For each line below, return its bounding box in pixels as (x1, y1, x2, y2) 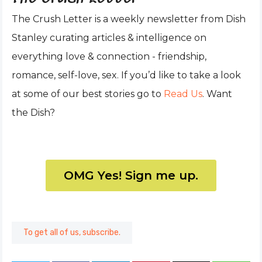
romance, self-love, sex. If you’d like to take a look (12, 70, 241, 81)
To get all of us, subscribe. (23, 227, 120, 238)
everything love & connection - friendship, (12, 51, 206, 63)
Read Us (164, 88, 202, 100)
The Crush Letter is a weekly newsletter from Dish (12, 13, 246, 25)
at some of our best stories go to (12, 88, 164, 100)
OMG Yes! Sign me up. (64, 168, 198, 183)
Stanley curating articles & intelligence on (12, 32, 206, 44)
